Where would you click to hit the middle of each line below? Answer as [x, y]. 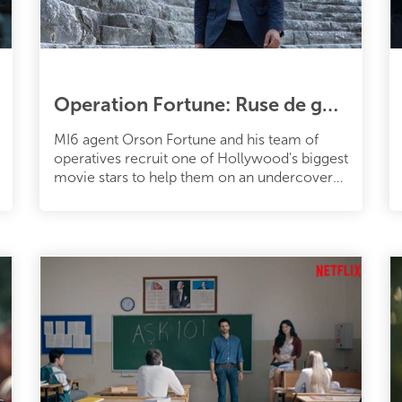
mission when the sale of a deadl [158, 196]
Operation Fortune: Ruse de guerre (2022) [330, 104]
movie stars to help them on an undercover [193, 177]
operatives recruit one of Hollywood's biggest [201, 158]
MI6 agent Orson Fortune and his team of [186, 139]
